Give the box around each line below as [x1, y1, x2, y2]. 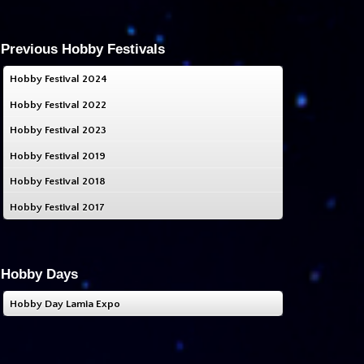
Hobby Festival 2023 [10, 124, 106, 136]
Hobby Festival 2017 [10, 201, 105, 213]
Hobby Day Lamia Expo [10, 298, 120, 310]
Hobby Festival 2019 [10, 149, 106, 162]
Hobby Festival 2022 [10, 98, 106, 110]
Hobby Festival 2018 [10, 175, 106, 188]
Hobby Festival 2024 [10, 73, 107, 85]
